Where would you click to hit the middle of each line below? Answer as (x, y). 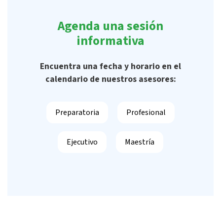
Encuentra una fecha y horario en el (110, 66)
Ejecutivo (82, 142)
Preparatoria (77, 112)
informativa (110, 41)
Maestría (140, 142)
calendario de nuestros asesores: (110, 79)
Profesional (146, 112)
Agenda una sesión (110, 26)
